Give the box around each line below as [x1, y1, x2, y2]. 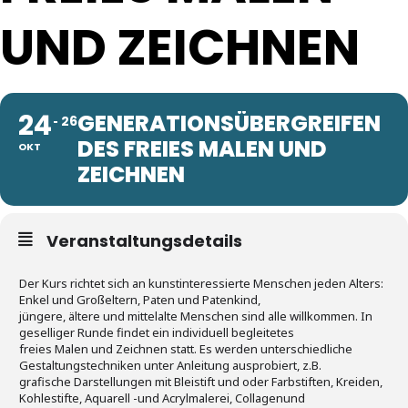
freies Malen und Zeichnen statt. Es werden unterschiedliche [19, 340, 352, 357]
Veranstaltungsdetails [46, 229, 242, 252]
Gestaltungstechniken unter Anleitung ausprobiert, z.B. [19, 356, 321, 373]
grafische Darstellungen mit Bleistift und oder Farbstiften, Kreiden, [19, 372, 382, 390]
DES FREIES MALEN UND [77, 133, 327, 164]
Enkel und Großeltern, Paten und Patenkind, [19, 291, 260, 308]
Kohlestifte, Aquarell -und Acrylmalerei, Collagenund [19, 389, 305, 406]
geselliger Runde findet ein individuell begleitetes [19, 323, 294, 341]
